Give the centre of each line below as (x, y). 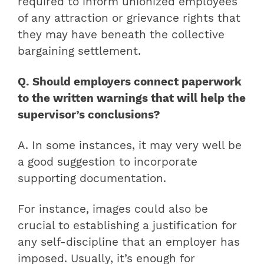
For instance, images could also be (113, 209)
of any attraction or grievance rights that (129, 18)
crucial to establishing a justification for (127, 225)
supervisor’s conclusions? (89, 115)
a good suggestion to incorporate (108, 162)
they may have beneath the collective (121, 34)
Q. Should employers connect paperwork (130, 82)
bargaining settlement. (79, 51)
